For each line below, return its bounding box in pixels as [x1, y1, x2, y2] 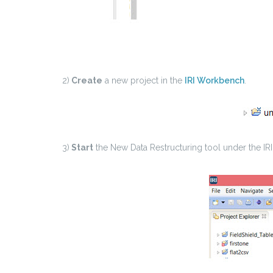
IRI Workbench [185, 76, 244, 86]
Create [69, 76, 102, 86]
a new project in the [102, 76, 185, 86]
